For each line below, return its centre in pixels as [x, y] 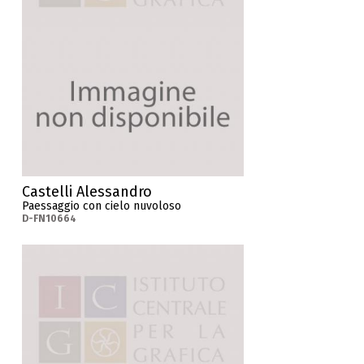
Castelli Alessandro [87, 191]
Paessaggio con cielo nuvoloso [102, 206]
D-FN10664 [50, 218]
